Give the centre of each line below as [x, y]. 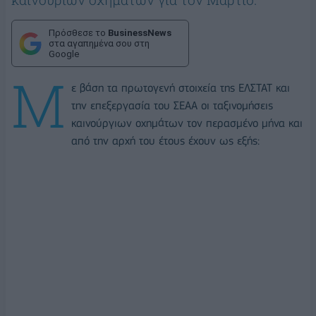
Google [64, 54]
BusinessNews [140, 33]
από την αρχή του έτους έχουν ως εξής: [165, 141]
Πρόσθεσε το [78, 33]
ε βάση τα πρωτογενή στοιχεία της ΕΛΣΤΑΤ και [181, 88]
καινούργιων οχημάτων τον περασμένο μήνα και [187, 123]
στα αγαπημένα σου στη [99, 44]
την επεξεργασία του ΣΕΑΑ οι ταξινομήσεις [172, 106]
